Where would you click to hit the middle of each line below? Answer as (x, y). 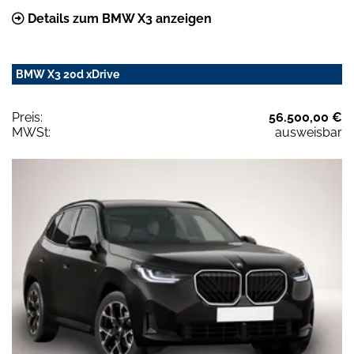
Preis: (27, 118)
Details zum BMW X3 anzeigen (118, 19)
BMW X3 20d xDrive (68, 75)
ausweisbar (309, 133)
